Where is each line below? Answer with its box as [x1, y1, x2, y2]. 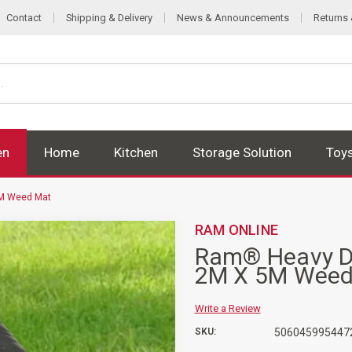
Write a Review [194, 302, 261, 314]
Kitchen [114, 144, 158, 160]
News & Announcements [177, 12, 289, 24]
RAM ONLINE [194, 221, 279, 238]
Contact [6, 12, 42, 24]
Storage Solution [192, 144, 291, 160]
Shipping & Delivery [66, 12, 152, 24]
